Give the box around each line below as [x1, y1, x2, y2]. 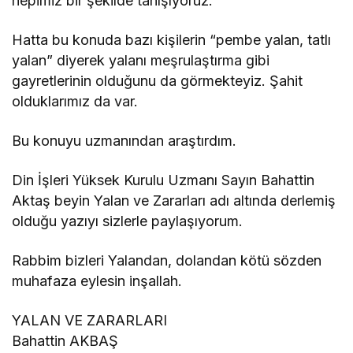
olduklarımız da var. [12, 92, 139, 110]
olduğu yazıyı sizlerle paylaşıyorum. [12, 212, 243, 229]
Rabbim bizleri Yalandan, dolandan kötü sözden [12, 251, 322, 269]
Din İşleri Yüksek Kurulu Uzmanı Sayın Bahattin [12, 171, 315, 188]
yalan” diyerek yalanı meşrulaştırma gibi [12, 51, 270, 69]
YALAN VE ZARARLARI [12, 311, 168, 329]
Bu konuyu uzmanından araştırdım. [12, 132, 237, 149]
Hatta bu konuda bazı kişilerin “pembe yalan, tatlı [12, 31, 332, 48]
